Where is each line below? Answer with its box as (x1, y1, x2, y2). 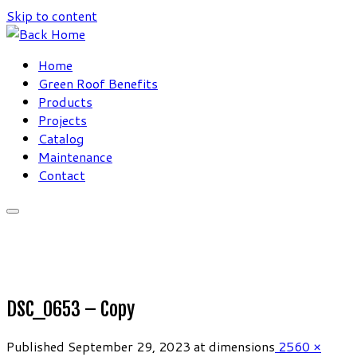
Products (38, 92, 92, 111)
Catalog (38, 129, 84, 147)
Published (6, 336, 65, 355)
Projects (38, 111, 87, 129)
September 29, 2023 (68, 336, 190, 355)
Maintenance (38, 147, 112, 166)
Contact (38, 166, 85, 184)
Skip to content (6, 6, 97, 25)
